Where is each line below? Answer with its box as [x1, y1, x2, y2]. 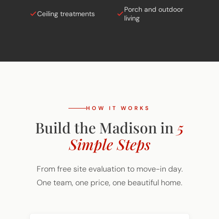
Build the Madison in [35, 104, 177, 124]
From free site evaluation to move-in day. [36, 150, 183, 161]
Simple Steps [68, 121, 151, 141]
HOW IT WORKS [86, 91, 151, 98]
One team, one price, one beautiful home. [37, 164, 182, 175]
